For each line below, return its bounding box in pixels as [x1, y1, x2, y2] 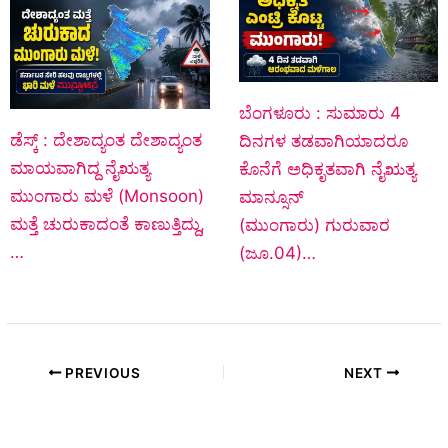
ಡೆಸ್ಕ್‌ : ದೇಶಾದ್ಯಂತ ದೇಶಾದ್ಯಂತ [10, 130, 202, 151]
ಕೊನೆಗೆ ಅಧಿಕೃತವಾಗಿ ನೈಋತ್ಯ [238, 159, 416, 180]
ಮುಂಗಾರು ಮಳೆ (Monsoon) [10, 186, 204, 207]
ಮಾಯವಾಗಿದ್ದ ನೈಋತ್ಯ [10, 158, 150, 179]
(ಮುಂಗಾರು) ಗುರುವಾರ [238, 215, 390, 236]
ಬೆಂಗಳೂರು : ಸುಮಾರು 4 [238, 103, 401, 124]
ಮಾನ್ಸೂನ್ [238, 187, 304, 208]
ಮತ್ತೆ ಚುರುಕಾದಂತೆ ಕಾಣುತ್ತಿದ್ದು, [10, 214, 205, 235]
